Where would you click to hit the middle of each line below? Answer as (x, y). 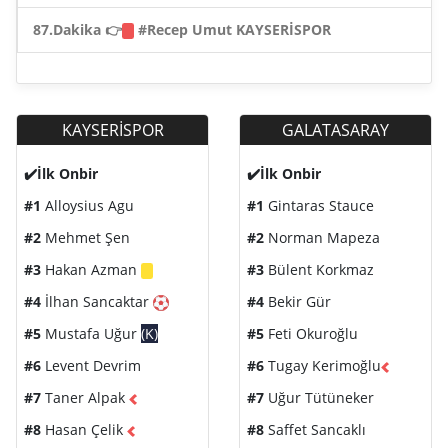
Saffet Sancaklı (315, 430)
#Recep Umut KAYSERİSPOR (232, 30)
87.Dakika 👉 (77, 30)
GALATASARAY (335, 130)
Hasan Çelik (84, 430)
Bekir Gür (297, 302)
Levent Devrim (91, 366)
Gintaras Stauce (319, 206)
